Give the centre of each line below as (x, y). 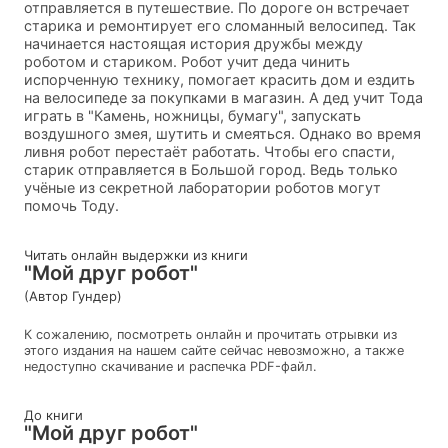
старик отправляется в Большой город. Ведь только (211, 169)
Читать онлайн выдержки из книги (136, 254)
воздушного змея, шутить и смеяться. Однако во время (222, 133)
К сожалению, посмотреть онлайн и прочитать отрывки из (210, 334)
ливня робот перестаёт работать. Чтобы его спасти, (209, 151)
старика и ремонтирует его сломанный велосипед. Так (220, 25)
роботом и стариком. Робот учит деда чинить (187, 61)
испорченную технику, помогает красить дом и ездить (219, 79)
